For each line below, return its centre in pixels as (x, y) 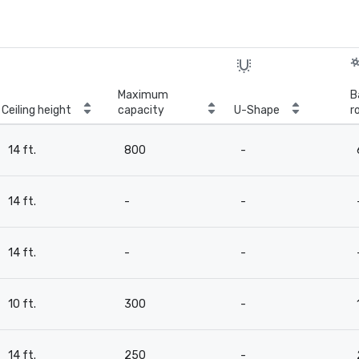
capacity (141, 110)
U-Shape (257, 110)
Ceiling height (36, 110)
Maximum (143, 95)
